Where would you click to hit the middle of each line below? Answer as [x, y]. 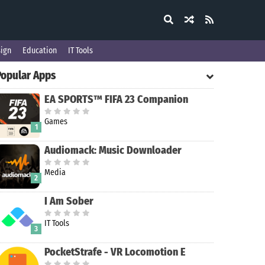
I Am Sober [69, 201]
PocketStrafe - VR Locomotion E [115, 252]
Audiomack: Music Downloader [113, 150]
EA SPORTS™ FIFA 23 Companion [116, 99]
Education [40, 51]
